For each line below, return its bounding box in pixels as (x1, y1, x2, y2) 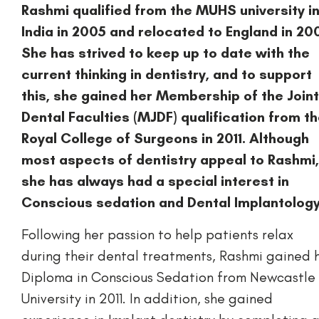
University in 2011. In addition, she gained (21, 289, 273, 307)
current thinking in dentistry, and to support (21, 66, 312, 83)
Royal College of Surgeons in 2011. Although (21, 130, 309, 147)
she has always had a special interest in (21, 172, 289, 190)
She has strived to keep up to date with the (21, 44, 310, 62)
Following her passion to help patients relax (21, 225, 293, 243)
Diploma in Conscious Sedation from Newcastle (21, 268, 315, 286)
